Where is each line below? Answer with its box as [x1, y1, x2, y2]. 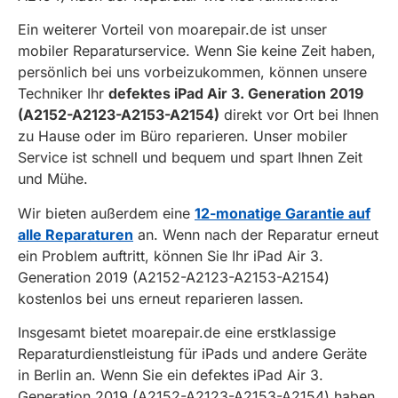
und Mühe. [18, 170, 88, 188]
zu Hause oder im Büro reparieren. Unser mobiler [18, 127, 347, 146]
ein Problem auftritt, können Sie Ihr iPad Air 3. [18, 246, 323, 265]
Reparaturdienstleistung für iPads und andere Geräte [18, 344, 367, 362]
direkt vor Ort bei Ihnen [219, 106, 378, 124]
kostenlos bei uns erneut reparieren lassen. [18, 289, 304, 307]
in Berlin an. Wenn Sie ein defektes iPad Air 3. [18, 365, 323, 384]
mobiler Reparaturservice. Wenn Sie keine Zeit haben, [18, 42, 376, 60]
